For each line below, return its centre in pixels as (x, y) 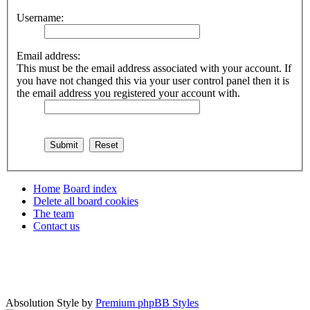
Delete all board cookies (86, 201)
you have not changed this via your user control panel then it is (153, 81)
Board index (90, 189)
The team (54, 213)
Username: (40, 18)
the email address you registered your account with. (128, 93)
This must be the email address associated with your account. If (154, 68)
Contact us (56, 226)
